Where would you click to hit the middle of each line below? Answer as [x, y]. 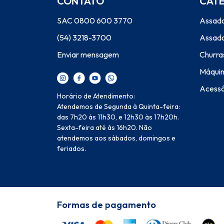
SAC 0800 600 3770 [95, 20]
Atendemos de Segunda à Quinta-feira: [118, 106]
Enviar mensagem [88, 54]
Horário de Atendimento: [96, 96]
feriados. [71, 148]
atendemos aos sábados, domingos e [116, 138]
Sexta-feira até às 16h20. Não [104, 127]
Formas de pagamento [106, 204]
